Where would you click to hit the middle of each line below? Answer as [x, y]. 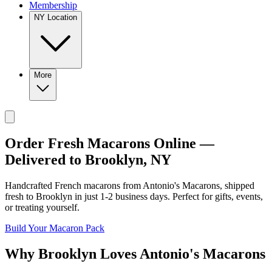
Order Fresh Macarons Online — [110, 143]
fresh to [20, 196]
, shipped [237, 185]
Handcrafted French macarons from [74, 185]
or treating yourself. [42, 207]
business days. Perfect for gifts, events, [188, 196]
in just [86, 196]
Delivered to [45, 159]
